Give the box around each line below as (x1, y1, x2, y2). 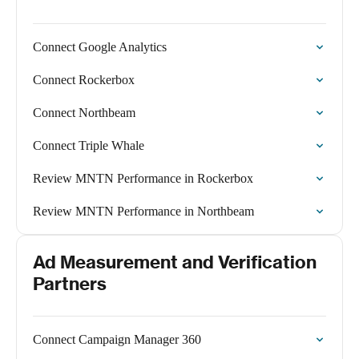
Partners (33, 272, 107, 295)
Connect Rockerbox (33, 73, 135, 87)
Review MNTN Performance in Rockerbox (33, 171, 253, 185)
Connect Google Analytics (33, 40, 167, 54)
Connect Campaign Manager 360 (33, 333, 201, 346)
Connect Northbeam (33, 106, 135, 119)
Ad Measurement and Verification (33, 251, 317, 273)
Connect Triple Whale (33, 139, 144, 152)
